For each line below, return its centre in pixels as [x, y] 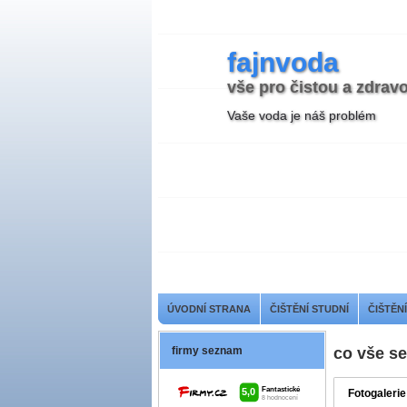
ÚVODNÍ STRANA [209, 309]
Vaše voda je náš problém [302, 115]
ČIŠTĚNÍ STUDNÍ [309, 309]
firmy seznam [207, 351]
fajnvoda [283, 62]
